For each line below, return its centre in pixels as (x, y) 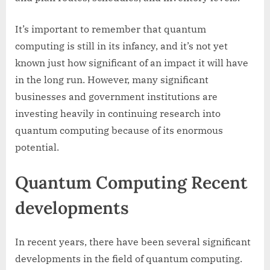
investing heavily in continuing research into (118, 113)
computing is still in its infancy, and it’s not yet (121, 46)
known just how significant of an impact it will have (132, 62)
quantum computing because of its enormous (119, 130)
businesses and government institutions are (116, 96)
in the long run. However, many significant (112, 79)
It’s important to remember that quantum (111, 29)
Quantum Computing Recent (131, 182)
